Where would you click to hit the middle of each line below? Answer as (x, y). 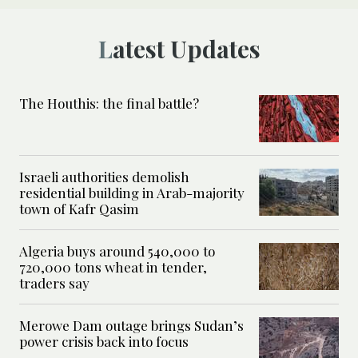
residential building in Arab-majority (132, 193)
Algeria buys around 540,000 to (117, 251)
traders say (54, 283)
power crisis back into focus (104, 342)
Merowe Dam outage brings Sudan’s (131, 326)
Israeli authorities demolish (104, 177)
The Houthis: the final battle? (109, 103)
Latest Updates (186, 49)
